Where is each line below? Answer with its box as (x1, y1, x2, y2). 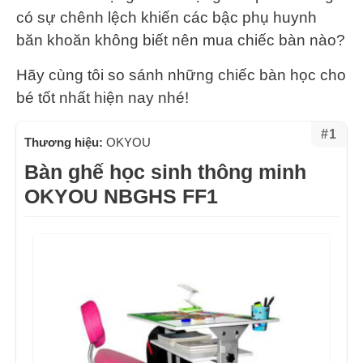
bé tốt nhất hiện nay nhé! (16, 88, 189, 106)
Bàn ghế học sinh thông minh (24, 160, 306, 183)
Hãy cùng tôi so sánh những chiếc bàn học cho (16, 66, 346, 83)
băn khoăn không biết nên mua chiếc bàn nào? (16, 31, 345, 49)
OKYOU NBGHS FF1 (24, 184, 218, 207)
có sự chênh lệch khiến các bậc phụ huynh (16, 8, 317, 26)
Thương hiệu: (24, 135, 106, 149)
